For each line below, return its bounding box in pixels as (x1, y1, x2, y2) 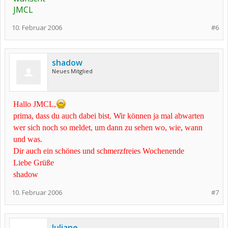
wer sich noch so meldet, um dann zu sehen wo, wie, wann (13, 123, 203, 132)
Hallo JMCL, (13, 100, 56, 108)
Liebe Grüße (13, 158, 54, 167)
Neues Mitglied (52, 67, 93, 75)
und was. (13, 135, 42, 144)
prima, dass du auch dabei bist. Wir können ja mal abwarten (13, 111, 204, 120)
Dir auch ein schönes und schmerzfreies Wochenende (13, 147, 184, 155)
